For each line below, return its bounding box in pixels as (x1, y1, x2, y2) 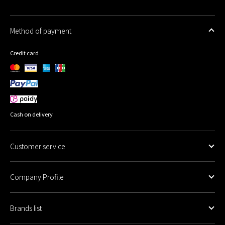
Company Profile (10, 171, 64, 182)
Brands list (10, 202, 42, 213)
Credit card (10, 48, 39, 57)
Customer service (10, 141, 65, 151)
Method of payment (10, 25, 71, 36)
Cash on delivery (10, 109, 53, 118)
